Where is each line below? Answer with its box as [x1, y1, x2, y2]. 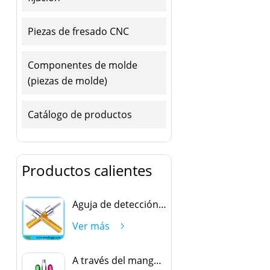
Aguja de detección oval [158, 198, 166, 212]
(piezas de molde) [27, 74, 107, 87]
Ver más [72, 219, 110, 233]
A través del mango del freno [153, 253, 162, 267]
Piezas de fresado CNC [27, 24, 129, 38]
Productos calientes [21, 160, 152, 181]
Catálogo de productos [27, 107, 132, 121]
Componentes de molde [27, 58, 137, 72]
